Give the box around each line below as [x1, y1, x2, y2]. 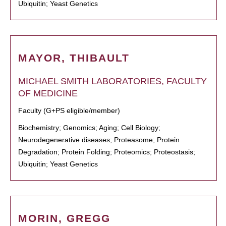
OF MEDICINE [18, 88, 78, 98]
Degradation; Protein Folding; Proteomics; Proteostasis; [18, 148, 195, 156]
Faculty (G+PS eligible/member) [18, 106, 120, 115]
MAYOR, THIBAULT [18, 52, 130, 64]
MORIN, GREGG [18, 212, 110, 224]
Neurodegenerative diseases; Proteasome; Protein [18, 136, 180, 144]
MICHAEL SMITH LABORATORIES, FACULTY [18, 76, 207, 86]
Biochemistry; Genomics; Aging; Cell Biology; [18, 124, 160, 132]
